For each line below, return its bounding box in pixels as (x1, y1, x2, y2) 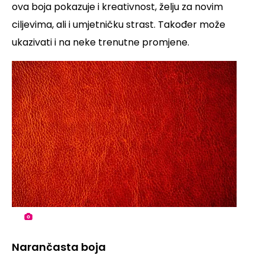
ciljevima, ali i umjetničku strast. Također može (12, 18, 225, 32)
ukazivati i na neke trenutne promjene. (12, 35, 189, 50)
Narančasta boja (12, 240, 106, 255)
